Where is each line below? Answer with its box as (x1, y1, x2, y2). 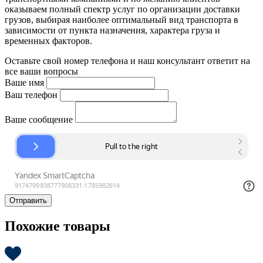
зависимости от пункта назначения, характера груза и (5, 25, 220, 36)
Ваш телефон (5, 90, 58, 100)
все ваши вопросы (5, 66, 78, 77)
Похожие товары (5, 218, 110, 234)
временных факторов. (5, 36, 92, 46)
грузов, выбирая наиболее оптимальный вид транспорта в (5, 15, 238, 25)
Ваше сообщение (5, 114, 73, 125)
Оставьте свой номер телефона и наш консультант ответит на (5, 56, 250, 66)
